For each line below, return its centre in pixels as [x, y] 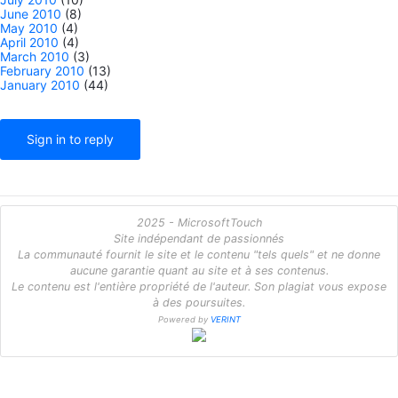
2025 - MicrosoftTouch [199, 222]
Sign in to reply [70, 139]
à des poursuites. [199, 302]
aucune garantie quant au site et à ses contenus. [199, 270]
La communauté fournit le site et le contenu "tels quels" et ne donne [199, 254]
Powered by [184, 319]
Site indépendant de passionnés [199, 238]
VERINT [225, 319]
